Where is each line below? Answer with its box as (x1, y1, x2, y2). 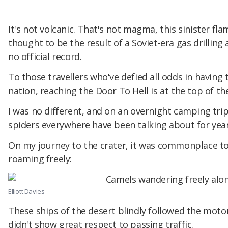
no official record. (8, 50, 82, 63)
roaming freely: (8, 152, 72, 165)
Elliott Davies (8, 187, 45, 196)
